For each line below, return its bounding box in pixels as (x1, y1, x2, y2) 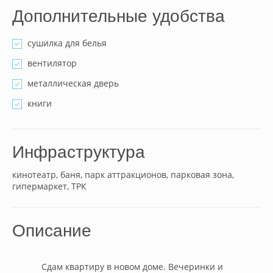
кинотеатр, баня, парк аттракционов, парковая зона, (12, 169, 234, 180)
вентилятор (27, 57, 77, 69)
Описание (12, 221, 91, 240)
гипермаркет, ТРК (12, 180, 87, 192)
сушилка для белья (27, 37, 107, 49)
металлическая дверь (27, 77, 119, 89)
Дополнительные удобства (12, 7, 225, 26)
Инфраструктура (12, 143, 145, 161)
